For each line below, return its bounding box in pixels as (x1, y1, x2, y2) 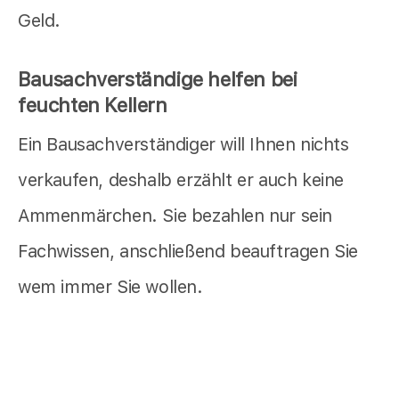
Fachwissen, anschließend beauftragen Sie (18, 240, 359, 262)
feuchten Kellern (18, 93, 167, 117)
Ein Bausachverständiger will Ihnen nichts (18, 133, 349, 155)
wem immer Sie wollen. (18, 275, 203, 297)
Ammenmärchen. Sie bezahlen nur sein (18, 204, 333, 226)
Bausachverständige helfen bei (18, 67, 297, 91)
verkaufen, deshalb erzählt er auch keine (18, 168, 345, 191)
